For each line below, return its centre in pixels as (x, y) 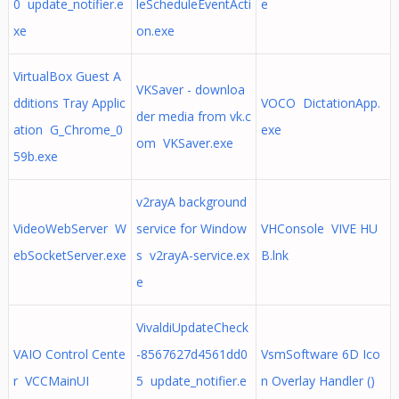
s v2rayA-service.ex (192, 255)
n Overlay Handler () (321, 381)
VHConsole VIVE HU (319, 228)
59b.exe (35, 156)
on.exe (155, 31)
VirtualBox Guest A (67, 76)
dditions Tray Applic (69, 103)
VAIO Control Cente (69, 354)
